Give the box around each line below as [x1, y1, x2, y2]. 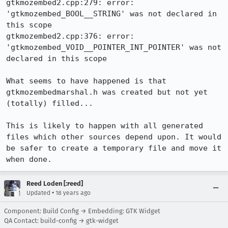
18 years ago [55, 189, 91, 196]
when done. [6, 155, 52, 164]
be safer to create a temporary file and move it [6, 144, 221, 153]
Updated [26, 189, 50, 196]
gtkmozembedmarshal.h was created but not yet [6, 88, 208, 97]
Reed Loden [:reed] [26, 180, 83, 187]
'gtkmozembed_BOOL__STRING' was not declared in [6, 9, 217, 18]
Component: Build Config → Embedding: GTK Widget [4, 207, 160, 215]
